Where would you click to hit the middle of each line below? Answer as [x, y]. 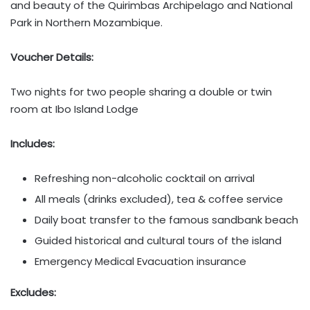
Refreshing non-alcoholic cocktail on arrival [145, 178]
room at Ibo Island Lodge [74, 109]
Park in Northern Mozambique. [86, 22]
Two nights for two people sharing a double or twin [141, 92]
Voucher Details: [52, 57]
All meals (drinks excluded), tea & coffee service [159, 199]
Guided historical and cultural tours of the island [158, 240]
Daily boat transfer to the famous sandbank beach [166, 220]
